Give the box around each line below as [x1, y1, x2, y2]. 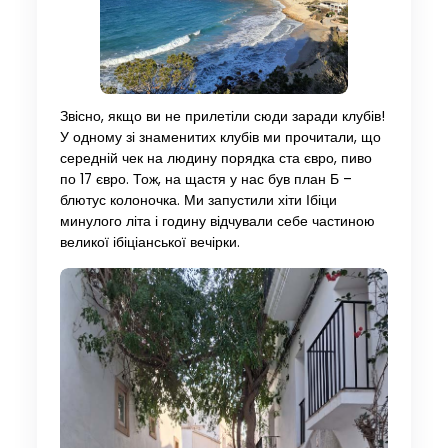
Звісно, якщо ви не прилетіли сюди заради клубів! [59, 106, 385, 126]
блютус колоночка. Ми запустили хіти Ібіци [59, 190, 337, 210]
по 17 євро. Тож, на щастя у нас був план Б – [59, 169, 352, 189]
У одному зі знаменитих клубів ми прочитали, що [59, 127, 381, 147]
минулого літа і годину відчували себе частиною [59, 211, 375, 231]
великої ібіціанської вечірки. [59, 232, 240, 252]
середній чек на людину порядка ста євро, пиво [59, 148, 372, 168]
